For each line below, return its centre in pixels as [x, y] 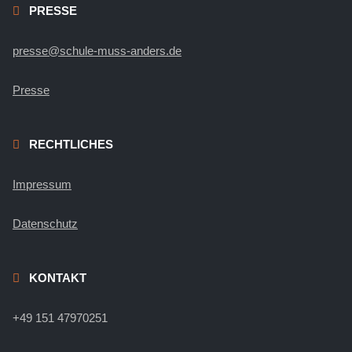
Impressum [42, 184]
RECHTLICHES [71, 144]
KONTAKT [58, 278]
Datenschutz [45, 224]
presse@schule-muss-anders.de [97, 51]
